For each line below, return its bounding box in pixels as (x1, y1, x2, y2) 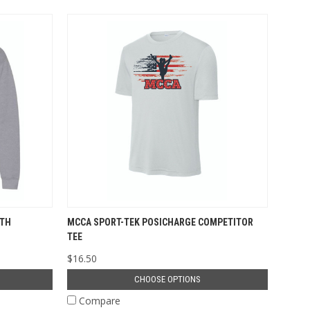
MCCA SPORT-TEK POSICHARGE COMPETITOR (67, 216, 253, 228)
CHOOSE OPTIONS (134, 273, 201, 284)
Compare (79, 293, 120, 307)
